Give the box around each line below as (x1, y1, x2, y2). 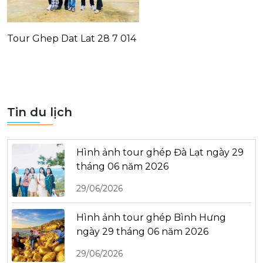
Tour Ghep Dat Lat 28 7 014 (7, 33, 136, 44)
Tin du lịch (7, 105, 72, 119)
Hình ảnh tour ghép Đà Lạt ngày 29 (76, 146, 244, 158)
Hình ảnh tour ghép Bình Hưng (76, 211, 226, 223)
